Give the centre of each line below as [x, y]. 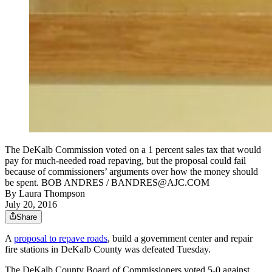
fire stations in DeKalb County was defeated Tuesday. [108, 250]
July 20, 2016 [31, 205]
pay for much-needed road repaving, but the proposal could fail [125, 161]
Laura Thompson [52, 194]
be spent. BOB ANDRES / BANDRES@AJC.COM [107, 183]
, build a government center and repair [180, 239]
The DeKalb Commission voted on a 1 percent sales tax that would [133, 150]
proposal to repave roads [61, 239]
